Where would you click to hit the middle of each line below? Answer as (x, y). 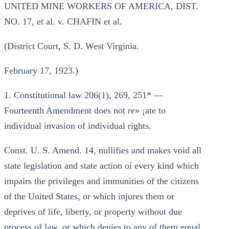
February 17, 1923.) (41, 71)
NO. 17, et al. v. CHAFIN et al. (63, 21)
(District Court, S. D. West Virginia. (72, 46)
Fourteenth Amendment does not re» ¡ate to (85, 110)
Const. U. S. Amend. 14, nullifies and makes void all (103, 150)
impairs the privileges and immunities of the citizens (101, 181)
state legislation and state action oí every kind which (101, 166)
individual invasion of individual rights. (78, 126)
